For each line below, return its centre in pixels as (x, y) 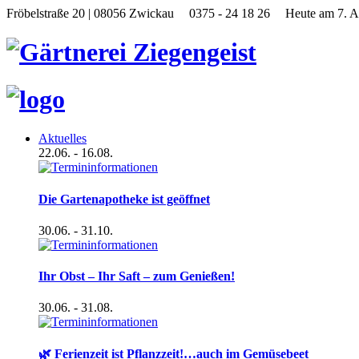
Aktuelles (63, 139)
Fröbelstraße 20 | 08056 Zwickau (92, 13)
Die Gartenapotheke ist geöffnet (124, 199)
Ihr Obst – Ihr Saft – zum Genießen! (137, 276)
